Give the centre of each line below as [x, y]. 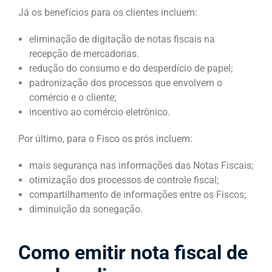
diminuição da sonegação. [86, 209]
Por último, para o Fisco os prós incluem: [107, 138]
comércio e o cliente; [73, 97]
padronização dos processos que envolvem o [126, 83]
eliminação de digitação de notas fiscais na [122, 39]
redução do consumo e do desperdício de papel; [131, 68]
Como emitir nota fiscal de [133, 252]
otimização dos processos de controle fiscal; [124, 180]
